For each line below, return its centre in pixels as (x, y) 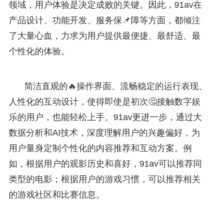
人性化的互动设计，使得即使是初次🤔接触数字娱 (104, 101)
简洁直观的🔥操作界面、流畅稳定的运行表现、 (116, 86)
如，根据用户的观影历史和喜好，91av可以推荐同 (105, 163)
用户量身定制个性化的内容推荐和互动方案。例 (100, 148)
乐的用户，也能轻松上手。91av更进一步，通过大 (105, 117)
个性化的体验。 (39, 51)
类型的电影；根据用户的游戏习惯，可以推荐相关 (104, 179)
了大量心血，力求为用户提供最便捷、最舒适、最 (104, 36)
